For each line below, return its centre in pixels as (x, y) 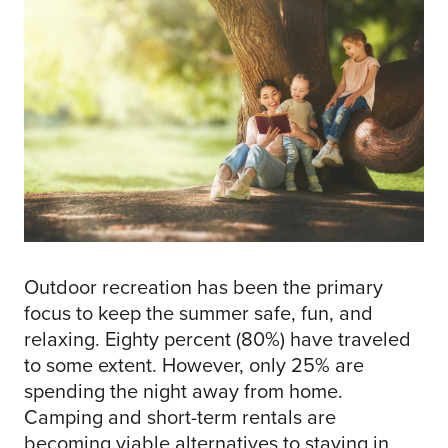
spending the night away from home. (183, 390)
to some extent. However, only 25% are (194, 364)
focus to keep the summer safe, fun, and (198, 312)
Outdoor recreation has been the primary (203, 286)
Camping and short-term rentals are (180, 416)
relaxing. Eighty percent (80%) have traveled (217, 338)
